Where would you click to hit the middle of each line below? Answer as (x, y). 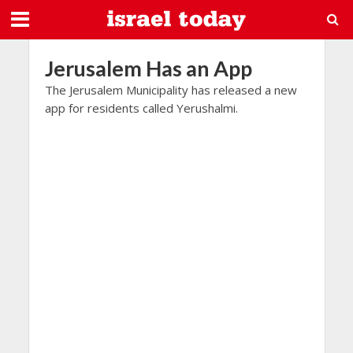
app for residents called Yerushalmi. (141, 108)
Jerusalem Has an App (148, 68)
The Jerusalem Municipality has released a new (171, 90)
